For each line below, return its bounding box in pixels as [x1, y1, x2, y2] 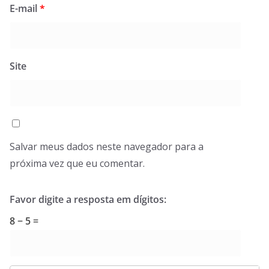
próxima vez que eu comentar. [10, 157, 145, 170]
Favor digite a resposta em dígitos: [10, 193, 166, 206]
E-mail [10, 2, 40, 15]
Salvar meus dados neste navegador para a [10, 140, 204, 153]
